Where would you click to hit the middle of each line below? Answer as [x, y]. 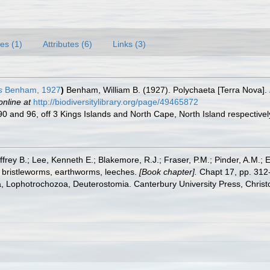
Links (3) [129, 44]
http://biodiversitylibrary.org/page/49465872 [116, 102]
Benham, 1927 [32, 90]
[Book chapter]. [168, 172]
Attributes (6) [67, 44]
